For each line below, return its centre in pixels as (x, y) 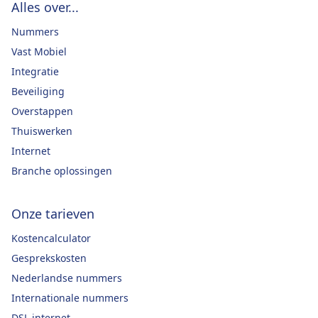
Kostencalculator (51, 238)
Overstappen (42, 111)
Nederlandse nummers (67, 278)
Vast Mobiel (39, 51)
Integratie (35, 71)
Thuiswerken (42, 131)
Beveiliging (38, 91)
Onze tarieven (53, 213)
